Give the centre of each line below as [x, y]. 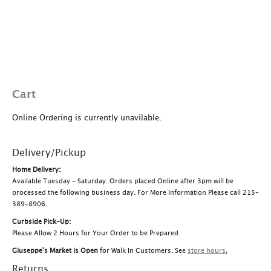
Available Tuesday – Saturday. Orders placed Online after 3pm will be [123, 181]
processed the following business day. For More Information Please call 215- [135, 192]
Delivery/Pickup [49, 153]
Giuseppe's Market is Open [55, 250]
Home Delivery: [36, 169]
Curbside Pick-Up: [41, 221]
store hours [207, 250]
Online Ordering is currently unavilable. [87, 118]
